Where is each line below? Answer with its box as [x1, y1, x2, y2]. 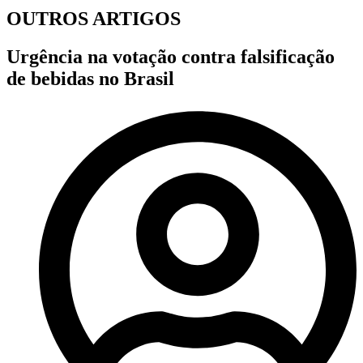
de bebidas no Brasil [6, 68, 174, 90]
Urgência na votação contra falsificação [6, 46, 335, 68]
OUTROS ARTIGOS [6, 8, 181, 30]
